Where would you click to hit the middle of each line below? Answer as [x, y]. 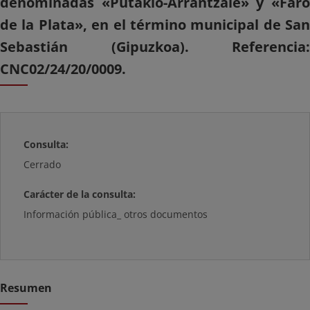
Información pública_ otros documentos [116, 214]
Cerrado [43, 164]
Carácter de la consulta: [80, 194]
